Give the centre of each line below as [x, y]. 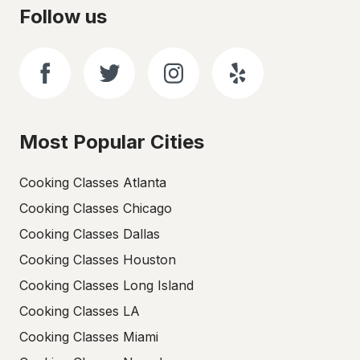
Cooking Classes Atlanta [93, 182]
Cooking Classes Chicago [96, 208]
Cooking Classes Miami [89, 337]
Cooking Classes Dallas [90, 234]
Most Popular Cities [112, 142]
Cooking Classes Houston [98, 260]
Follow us [63, 16]
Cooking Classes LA [80, 311]
